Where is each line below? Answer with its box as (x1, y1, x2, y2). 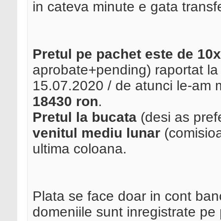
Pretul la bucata (33, 110, 137, 125)
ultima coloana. (33, 141, 127, 157)
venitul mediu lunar (33, 125, 160, 141)
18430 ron (33, 94, 98, 110)
